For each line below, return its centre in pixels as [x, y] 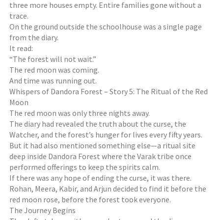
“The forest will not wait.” [53, 59]
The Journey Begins [43, 210]
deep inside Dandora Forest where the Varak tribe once [101, 156]
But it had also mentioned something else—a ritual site [103, 145]
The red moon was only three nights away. [80, 113]
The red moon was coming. [55, 70]
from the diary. [34, 37]
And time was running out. [53, 81]
